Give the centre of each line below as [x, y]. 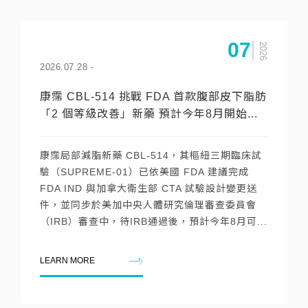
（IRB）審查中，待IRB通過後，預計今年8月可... [154, 221]
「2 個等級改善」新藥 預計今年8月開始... [149, 114]
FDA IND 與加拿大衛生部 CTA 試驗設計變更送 [148, 188]
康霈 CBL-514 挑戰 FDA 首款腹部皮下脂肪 [153, 97]
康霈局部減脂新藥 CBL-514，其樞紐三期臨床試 [151, 155]
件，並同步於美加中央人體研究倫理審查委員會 [148, 205]
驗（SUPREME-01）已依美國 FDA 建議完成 [144, 172]
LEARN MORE [67, 261]
